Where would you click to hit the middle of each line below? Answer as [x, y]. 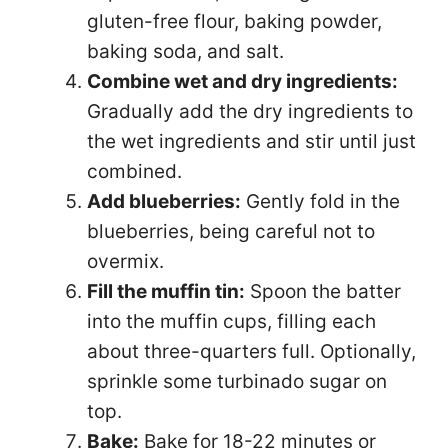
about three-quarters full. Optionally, [251, 351]
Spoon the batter [323, 291]
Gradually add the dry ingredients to [250, 111]
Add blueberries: [164, 201]
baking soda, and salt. [185, 51]
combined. [134, 171]
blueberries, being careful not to [231, 231]
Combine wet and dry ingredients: [242, 81]
